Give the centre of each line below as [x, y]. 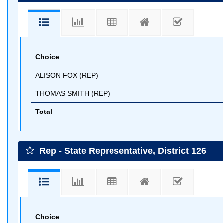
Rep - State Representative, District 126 [121, 151]
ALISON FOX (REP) [67, 75]
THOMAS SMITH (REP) [73, 93]
